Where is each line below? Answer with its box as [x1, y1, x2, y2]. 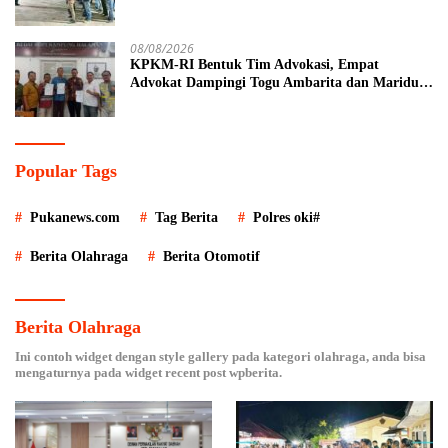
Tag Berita [155, 210, 218, 226]
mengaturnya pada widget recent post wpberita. [15, 365, 282, 381]
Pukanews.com [30, 210, 120, 226]
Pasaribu [130, 93, 184, 109]
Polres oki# [253, 210, 320, 226]
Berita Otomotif [163, 249, 260, 265]
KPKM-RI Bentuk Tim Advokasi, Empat [130, 57, 379, 73]
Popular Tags [15, 161, 117, 182]
